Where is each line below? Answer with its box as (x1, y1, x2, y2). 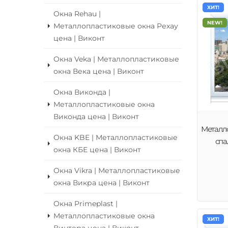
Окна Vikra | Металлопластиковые (53, 166, 180, 175)
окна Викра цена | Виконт (53, 179, 150, 187)
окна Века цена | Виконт (53, 67, 144, 75)
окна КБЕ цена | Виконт (53, 146, 141, 154)
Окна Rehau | (53, 10, 101, 18)
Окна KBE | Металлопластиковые (53, 133, 178, 141)
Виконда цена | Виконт (53, 112, 139, 121)
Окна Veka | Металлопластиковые (53, 55, 179, 63)
